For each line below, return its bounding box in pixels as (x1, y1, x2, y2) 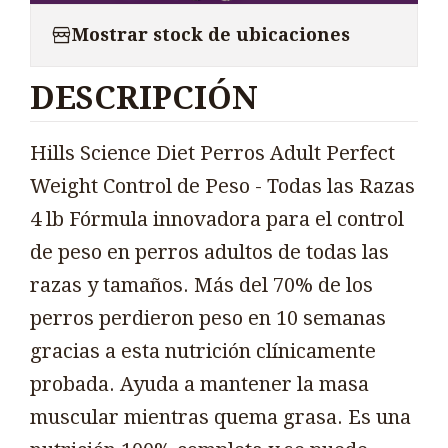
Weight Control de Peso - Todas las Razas (30, 174, 415, 199)
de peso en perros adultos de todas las (30, 240, 389, 265)
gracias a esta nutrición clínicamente (30, 339, 376, 364)
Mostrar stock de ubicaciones (72, 24, 350, 46)
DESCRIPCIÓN (30, 78, 258, 117)
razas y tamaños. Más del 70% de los (30, 273, 373, 298)
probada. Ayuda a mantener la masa (30, 372, 369, 397)
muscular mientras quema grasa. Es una (30, 405, 411, 430)
